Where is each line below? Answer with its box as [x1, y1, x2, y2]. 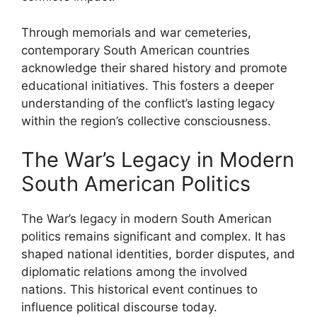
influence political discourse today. [21, 300, 217, 314]
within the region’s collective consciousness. [21, 113, 271, 128]
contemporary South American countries [21, 42, 250, 57]
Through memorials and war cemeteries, [21, 25, 251, 40]
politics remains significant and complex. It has [21, 229, 286, 243]
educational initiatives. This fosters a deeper [21, 78, 274, 93]
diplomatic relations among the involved [21, 265, 248, 279]
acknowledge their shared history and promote [21, 60, 287, 75]
